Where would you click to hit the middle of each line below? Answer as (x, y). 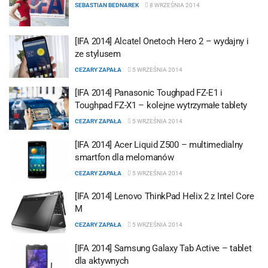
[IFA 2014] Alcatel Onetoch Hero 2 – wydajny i (162, 41)
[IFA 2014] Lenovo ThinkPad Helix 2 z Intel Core (165, 196)
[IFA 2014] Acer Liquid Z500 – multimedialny (159, 144)
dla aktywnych (102, 261)
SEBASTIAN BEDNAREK (107, 5)
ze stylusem (98, 54)
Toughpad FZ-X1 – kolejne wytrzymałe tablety (161, 105)
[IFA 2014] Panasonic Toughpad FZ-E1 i (149, 93)
